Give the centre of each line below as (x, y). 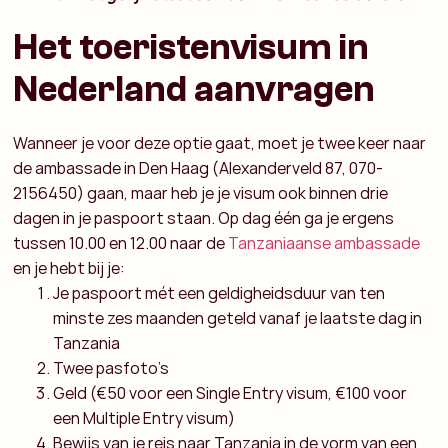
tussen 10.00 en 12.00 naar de (121, 243)
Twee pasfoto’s (111, 368)
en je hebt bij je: (69, 268)
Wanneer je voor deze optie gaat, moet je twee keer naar (220, 143)
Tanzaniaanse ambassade (324, 243)
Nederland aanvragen (194, 90)
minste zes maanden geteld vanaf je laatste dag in (238, 318)
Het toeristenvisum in (191, 48)
